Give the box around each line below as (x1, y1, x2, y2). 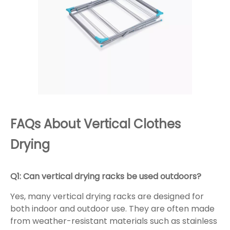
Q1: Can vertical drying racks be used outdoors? (10, 170, 201, 183)
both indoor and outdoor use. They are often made (10, 203, 215, 215)
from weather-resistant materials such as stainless (10, 215, 217, 227)
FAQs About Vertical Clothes (10, 116, 181, 133)
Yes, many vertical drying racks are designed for (10, 190, 204, 203)
